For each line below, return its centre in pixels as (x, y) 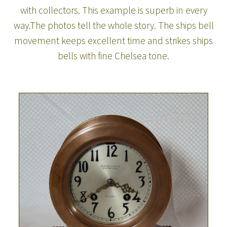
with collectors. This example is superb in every (113, 10)
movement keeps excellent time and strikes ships (113, 40)
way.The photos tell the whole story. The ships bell (113, 25)
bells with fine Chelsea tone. (113, 55)
